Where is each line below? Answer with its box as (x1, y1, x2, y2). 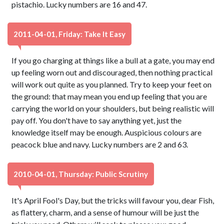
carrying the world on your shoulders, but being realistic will (11, 103, 214, 113)
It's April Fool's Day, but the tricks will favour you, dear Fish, (11, 195, 214, 205)
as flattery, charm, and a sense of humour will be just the (11, 207, 199, 217)
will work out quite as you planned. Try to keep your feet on (11, 79, 212, 89)
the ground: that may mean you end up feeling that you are (11, 91, 207, 101)
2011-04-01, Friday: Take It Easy (13, 29, 125, 38)
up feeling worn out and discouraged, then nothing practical (11, 67, 213, 77)
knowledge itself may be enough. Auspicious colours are (11, 127, 202, 137)
